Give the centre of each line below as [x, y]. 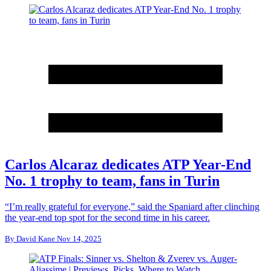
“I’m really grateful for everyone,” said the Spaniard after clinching [132, 206]
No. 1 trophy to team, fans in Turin [112, 181]
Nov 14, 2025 [78, 238]
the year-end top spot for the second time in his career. [107, 217]
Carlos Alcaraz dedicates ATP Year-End [128, 164]
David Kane [36, 238]
